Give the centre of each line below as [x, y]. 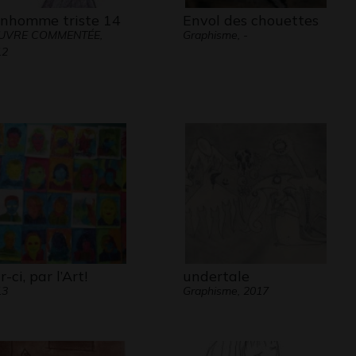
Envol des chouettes [250, 20]
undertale [216, 276]
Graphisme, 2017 [225, 291]
